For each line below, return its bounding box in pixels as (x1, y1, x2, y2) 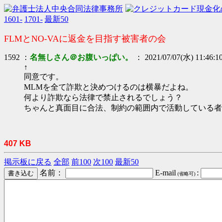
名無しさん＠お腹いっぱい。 (30, 53, 133, 61)
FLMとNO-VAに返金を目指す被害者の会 (4, 34, 166, 44)
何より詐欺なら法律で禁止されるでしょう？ (24, 93, 182, 102)
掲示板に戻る (4, 158, 52, 166)
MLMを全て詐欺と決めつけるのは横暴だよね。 (24, 83, 193, 91)
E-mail (153, 168, 176, 177)
